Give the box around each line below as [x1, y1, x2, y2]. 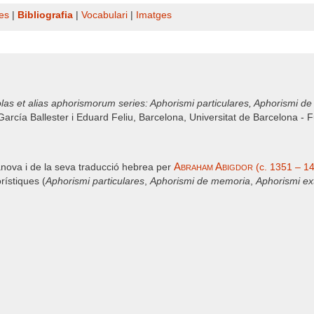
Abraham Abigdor [174, 161, 253, 172]
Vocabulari [81, 10, 128, 20]
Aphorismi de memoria [150, 176, 250, 186]
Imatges [136, 10, 172, 20]
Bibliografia [18, 10, 73, 20]
